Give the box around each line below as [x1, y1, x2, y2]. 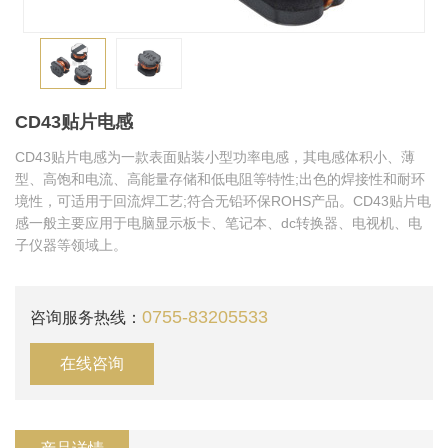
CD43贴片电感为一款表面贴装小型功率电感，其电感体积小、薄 [15, 149, 415, 166]
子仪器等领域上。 [15, 237, 127, 254]
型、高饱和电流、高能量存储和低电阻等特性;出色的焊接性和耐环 [15, 171, 425, 188]
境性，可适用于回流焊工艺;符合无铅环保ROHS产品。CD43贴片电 [15, 193, 431, 210]
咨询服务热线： [30, 309, 142, 327]
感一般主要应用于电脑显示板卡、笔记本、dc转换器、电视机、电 [15, 215, 422, 232]
